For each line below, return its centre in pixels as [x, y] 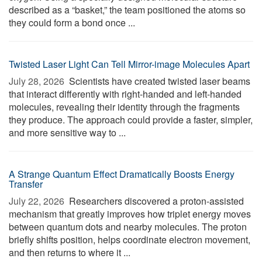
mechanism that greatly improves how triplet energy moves [130, 214]
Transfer [26, 184]
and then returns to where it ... [70, 252]
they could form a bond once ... [72, 23]
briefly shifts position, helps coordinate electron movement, [130, 239]
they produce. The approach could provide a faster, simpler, [131, 120]
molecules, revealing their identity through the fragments [124, 107]
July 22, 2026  [38, 201]
